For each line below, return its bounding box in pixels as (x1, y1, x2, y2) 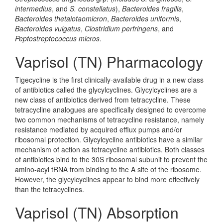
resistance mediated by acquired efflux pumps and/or (15, 124, 182, 134)
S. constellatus (70, 3, 115, 13)
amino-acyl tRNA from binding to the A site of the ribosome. (15, 164, 202, 174)
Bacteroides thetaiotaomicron (15, 13, 107, 23)
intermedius (15, 3, 52, 13)
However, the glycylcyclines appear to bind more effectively (15, 174, 200, 184)
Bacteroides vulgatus (15, 23, 81, 33)
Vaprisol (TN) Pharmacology (15, 51, 203, 72)
